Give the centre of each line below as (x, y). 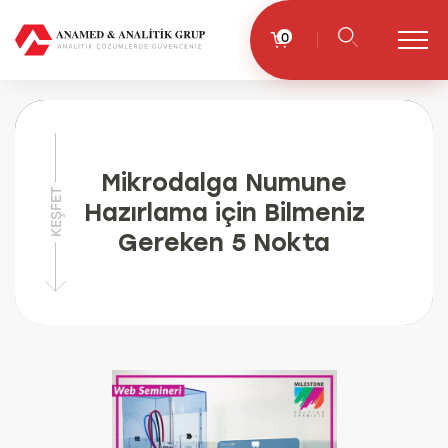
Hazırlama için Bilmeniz (224, 212)
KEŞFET (55, 212)
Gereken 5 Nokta (224, 242)
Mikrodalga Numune (224, 182)
